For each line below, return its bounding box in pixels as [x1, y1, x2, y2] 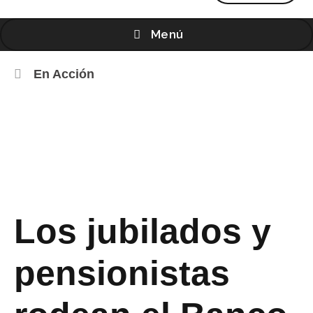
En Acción [33, 67, 94, 81]
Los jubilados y [14, 210, 271, 251]
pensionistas [14, 252, 230, 293]
